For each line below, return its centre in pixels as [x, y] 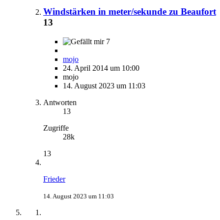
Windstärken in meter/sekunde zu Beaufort [130, 12]
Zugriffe [56, 128]
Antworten [60, 103]
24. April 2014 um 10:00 [101, 68]
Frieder [54, 179]
